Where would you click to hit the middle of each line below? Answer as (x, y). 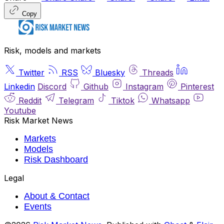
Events (38, 206)
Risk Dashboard (56, 159)
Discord (52, 86)
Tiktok (123, 100)
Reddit (30, 100)
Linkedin (19, 86)
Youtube (20, 110)
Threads (158, 72)
